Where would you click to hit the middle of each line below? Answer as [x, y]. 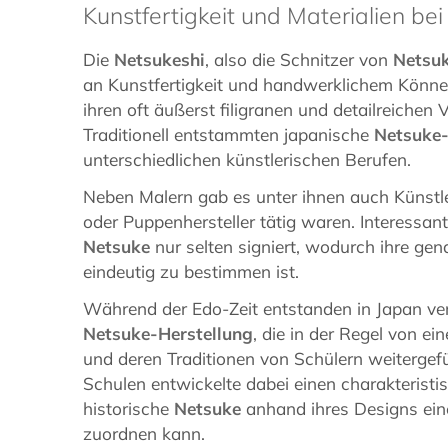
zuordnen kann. [144, 433]
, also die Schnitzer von [299, 59]
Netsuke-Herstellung [168, 333]
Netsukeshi [160, 59]
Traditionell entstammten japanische [229, 134]
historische [129, 408]
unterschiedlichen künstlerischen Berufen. [247, 159]
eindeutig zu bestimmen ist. [191, 271]
